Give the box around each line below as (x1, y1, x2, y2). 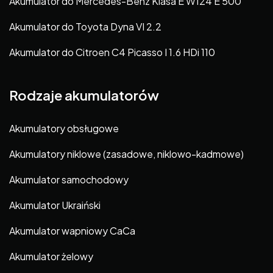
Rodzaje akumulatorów (9, 87, 159, 104)
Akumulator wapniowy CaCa (9, 224, 135, 237)
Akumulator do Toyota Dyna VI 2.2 (9, 20, 161, 34)
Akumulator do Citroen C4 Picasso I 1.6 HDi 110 (9, 46, 215, 59)
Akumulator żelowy (9, 249, 93, 263)
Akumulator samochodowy (9, 172, 129, 186)
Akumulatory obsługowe (9, 121, 119, 135)
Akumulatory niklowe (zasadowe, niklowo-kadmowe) (9, 147, 244, 160)
